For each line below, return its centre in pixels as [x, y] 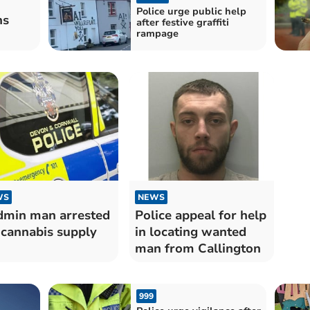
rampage [157, 34]
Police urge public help [191, 12]
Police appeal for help [200, 215]
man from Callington [198, 248]
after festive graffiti [182, 23]
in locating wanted [190, 231]
